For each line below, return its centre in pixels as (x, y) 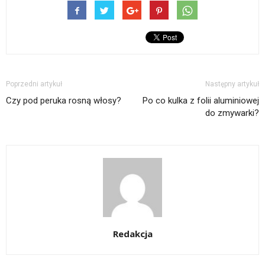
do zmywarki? (232, 113)
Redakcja (132, 233)
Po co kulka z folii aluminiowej (201, 100)
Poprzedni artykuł (34, 84)
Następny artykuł (232, 84)
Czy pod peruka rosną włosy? (64, 100)
